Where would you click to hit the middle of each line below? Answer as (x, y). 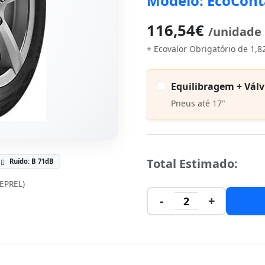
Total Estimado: (192, 164)
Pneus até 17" (198, 103)
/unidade (235, 32)
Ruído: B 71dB (32, 161)
